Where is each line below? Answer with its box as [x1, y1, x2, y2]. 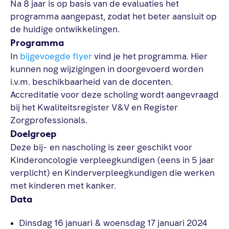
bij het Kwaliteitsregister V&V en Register [10, 103, 178, 112]
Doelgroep [10, 128, 56, 140]
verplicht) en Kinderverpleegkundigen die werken [10, 169, 215, 177]
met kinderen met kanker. [10, 181, 116, 190]
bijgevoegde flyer [20, 52, 92, 61]
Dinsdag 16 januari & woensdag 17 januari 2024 [19, 219, 208, 227]
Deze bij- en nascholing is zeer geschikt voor [10, 143, 192, 152]
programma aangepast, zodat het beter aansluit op [10, 12, 217, 21]
